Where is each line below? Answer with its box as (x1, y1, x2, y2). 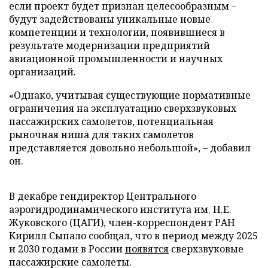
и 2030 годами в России (9, 242, 125, 255)
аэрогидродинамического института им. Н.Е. (9, 203, 232, 216)
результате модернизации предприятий (9, 39, 210, 52)
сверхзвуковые (169, 242, 243, 255)
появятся (125, 242, 169, 255)
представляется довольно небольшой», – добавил (9, 141, 251, 154)
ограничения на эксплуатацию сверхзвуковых (9, 102, 236, 115)
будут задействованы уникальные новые (9, 13, 211, 26)
